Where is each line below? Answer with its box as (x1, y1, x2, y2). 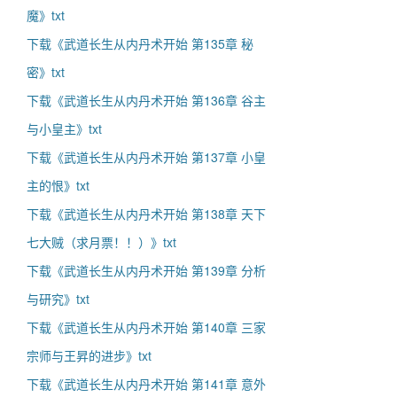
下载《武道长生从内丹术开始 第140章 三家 (27, 318, 266, 336)
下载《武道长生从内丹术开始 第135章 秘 (27, 35, 253, 52)
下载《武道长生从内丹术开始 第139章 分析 (27, 261, 266, 279)
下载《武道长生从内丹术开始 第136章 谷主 (27, 91, 266, 109)
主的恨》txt (27, 176, 90, 194)
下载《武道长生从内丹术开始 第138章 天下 (27, 205, 266, 222)
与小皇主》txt (27, 120, 102, 137)
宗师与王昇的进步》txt (27, 346, 152, 364)
